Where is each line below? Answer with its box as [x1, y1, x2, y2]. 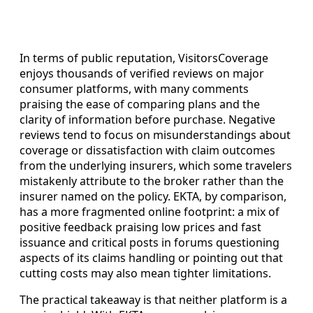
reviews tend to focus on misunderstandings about [20, 126, 291, 143]
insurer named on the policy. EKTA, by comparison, [20, 188, 286, 204]
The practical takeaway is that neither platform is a [20, 291, 287, 307]
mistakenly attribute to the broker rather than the [20, 173, 284, 189]
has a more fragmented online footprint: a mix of [20, 203, 279, 219]
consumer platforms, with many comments [20, 80, 249, 96]
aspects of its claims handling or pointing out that [20, 249, 283, 265]
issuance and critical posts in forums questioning [20, 234, 279, 250]
